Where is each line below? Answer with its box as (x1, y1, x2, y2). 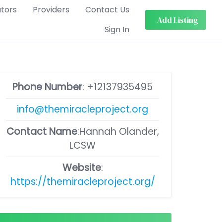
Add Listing (157, 14, 198, 25)
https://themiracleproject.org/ (10, 175, 155, 188)
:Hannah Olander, (77, 125, 159, 138)
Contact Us (85, 4, 129, 15)
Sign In (105, 24, 129, 35)
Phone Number (12, 80, 83, 94)
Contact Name (6, 125, 77, 138)
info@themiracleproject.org (17, 103, 149, 116)
